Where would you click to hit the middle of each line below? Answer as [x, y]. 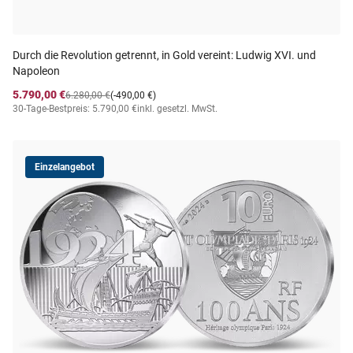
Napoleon [36, 71]
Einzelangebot [65, 167]
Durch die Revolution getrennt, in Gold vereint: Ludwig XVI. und [164, 55]
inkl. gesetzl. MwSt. [177, 109]
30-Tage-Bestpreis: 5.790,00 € [75, 109]
